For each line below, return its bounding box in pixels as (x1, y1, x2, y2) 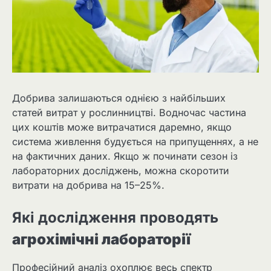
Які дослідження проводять (12, 209, 218, 227)
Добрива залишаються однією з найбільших (12, 92, 226, 105)
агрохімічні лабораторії (12, 230, 191, 249)
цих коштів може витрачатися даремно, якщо (12, 121, 232, 134)
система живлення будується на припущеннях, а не (12, 135, 258, 148)
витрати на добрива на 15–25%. (12, 179, 165, 192)
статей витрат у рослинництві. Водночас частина (12, 106, 246, 119)
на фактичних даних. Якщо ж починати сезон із (12, 150, 238, 163)
